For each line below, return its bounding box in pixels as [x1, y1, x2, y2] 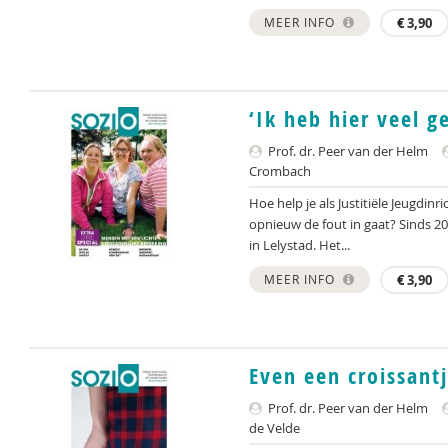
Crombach [249, 162, 311, 180]
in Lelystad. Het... [249, 236, 350, 254]
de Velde [249, 419, 300, 437]
